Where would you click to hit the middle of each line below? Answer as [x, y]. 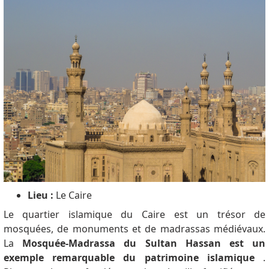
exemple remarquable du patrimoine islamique [129, 258]
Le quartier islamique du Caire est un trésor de [134, 215]
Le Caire [72, 195]
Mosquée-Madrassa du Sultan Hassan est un [144, 243]
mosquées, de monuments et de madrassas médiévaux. [134, 229]
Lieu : [40, 195]
